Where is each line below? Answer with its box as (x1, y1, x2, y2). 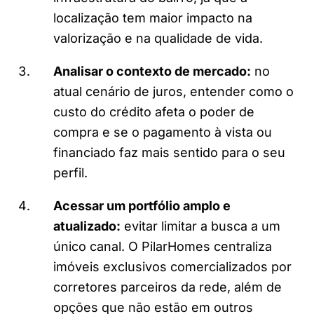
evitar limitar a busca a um (121, 219, 280, 234)
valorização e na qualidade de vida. (53, 31, 263, 46)
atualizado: (53, 219, 121, 234)
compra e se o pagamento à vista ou (53, 125, 272, 140)
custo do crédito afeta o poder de (53, 104, 254, 120)
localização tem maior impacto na (53, 11, 252, 26)
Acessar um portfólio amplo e (53, 198, 231, 214)
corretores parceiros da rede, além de (53, 280, 282, 295)
